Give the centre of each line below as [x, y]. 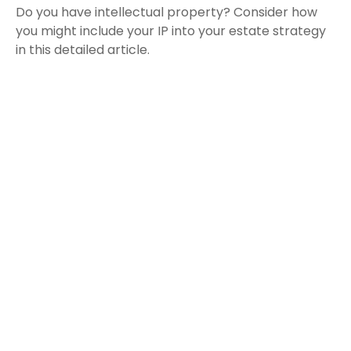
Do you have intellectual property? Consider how [166, 13]
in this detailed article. [83, 50]
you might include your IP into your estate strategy [171, 31]
